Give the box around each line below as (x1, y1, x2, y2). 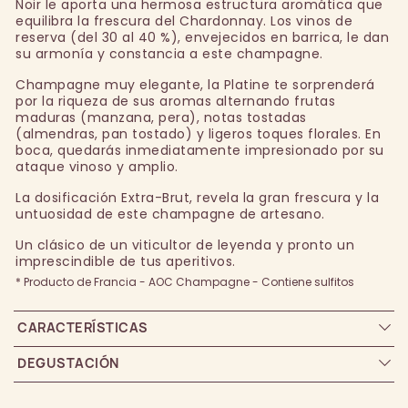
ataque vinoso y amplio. (15, 158, 178, 177)
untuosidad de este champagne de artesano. (15, 205, 325, 224)
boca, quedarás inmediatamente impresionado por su (15, 141, 384, 160)
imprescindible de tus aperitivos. (15, 252, 236, 271)
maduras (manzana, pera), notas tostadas (15, 108, 307, 127)
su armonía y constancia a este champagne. (15, 45, 323, 64)
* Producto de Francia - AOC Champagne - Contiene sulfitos (15, 274, 354, 291)
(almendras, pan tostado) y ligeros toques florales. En (15, 125, 381, 144)
